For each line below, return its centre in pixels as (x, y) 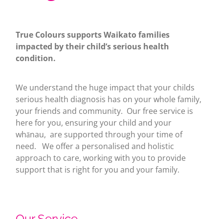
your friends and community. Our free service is (104, 111)
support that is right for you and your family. (98, 169)
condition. (36, 58)
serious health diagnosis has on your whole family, (109, 99)
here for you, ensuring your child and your (94, 122)
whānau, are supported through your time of (99, 134)
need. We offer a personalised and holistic (95, 146)
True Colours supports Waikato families (93, 34)
